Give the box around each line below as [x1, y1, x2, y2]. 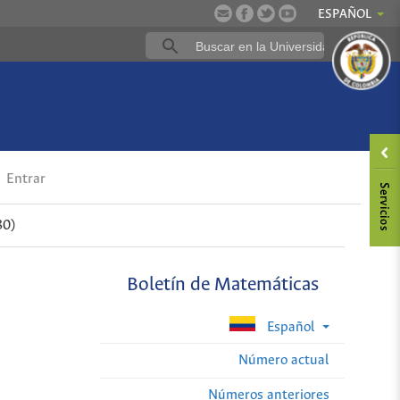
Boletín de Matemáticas [126, 275, 319, 296]
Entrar [3, 171, 46, 187]
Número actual [238, 352, 329, 368]
